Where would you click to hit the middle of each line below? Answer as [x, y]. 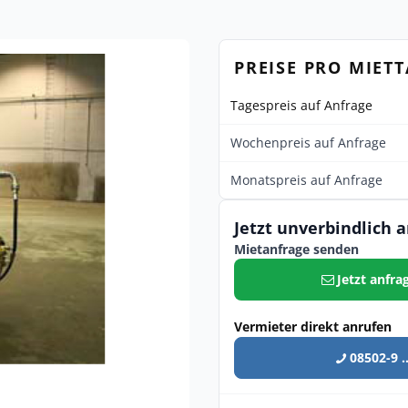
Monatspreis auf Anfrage [306, 180]
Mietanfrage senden [296, 249]
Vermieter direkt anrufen [313, 326]
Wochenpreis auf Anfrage [308, 143]
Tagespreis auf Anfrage [301, 105]
